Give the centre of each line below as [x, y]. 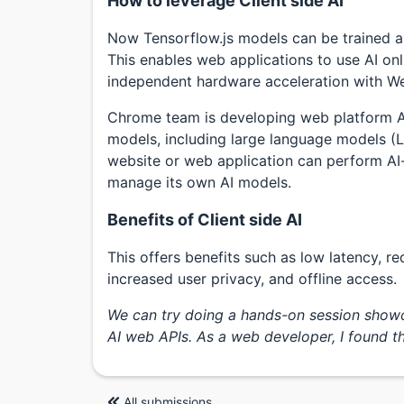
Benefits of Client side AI [205, 220]
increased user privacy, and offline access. [252, 279]
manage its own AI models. [199, 183]
